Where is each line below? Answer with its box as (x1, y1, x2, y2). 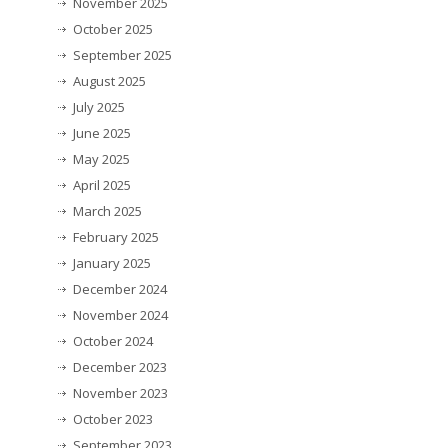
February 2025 (73, 228, 159, 247)
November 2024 (73, 306, 168, 325)
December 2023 (73, 358, 167, 377)
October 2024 (73, 332, 153, 351)
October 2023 (73, 410, 153, 429)
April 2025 (73, 176, 131, 195)
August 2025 (73, 72, 146, 91)
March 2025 (73, 202, 142, 221)
